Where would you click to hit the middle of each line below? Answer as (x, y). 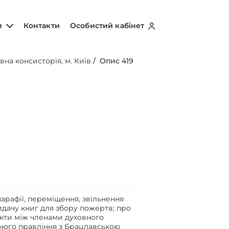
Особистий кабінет (108, 25)
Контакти (41, 25)
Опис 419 (117, 61)
